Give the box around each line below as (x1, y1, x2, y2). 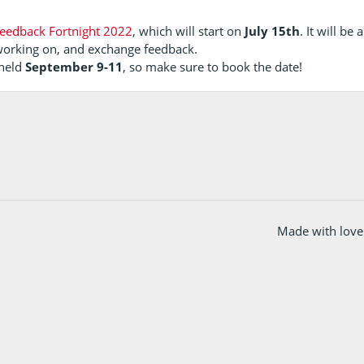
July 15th (245, 22, 301, 39)
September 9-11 (25, 58, 123, 75)
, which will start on (132, 22, 245, 39)
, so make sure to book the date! (123, 58, 303, 75)
